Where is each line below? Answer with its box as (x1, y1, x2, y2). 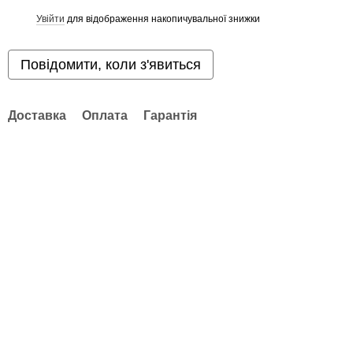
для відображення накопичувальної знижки (65, 13, 260, 24)
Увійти (36, 13, 65, 24)
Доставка (8, 109, 66, 122)
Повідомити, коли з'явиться (20, 57, 201, 72)
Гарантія (143, 109, 197, 122)
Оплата (82, 109, 128, 122)
